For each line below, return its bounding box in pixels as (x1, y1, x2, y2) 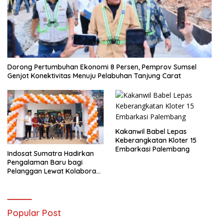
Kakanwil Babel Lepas (115, 127, 187, 136)
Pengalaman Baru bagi (7, 157, 83, 167)
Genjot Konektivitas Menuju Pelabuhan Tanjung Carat (7, 71, 181, 81)
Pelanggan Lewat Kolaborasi (7, 166, 101, 175)
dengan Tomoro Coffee (7, 175, 85, 184)
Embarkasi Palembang (115, 145, 190, 154)
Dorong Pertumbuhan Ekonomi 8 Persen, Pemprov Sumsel (7, 63, 197, 72)
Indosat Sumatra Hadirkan (7, 149, 94, 158)
